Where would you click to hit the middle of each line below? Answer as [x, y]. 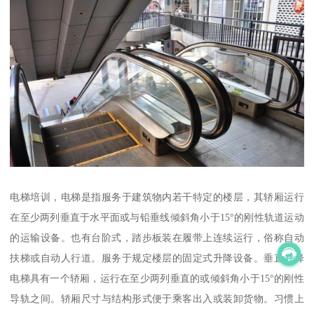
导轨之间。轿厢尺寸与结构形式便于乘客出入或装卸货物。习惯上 [157, 298]
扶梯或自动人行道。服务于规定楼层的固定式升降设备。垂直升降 [157, 258]
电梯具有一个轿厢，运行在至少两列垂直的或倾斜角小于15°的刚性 [157, 278]
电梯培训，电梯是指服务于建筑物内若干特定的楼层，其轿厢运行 [157, 197]
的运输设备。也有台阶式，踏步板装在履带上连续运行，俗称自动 [157, 237]
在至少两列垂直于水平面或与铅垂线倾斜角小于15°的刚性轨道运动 [157, 217]
